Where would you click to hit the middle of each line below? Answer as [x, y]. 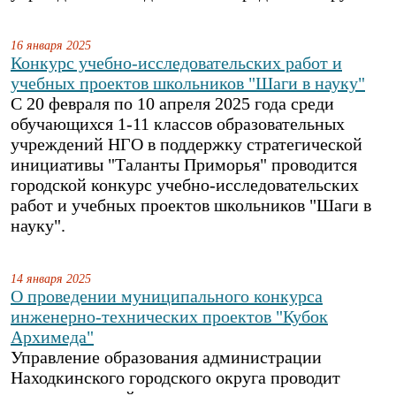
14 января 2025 [51, 278]
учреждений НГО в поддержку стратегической [187, 144]
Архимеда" [52, 337]
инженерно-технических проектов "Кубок [169, 316]
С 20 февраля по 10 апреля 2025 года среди [172, 103]
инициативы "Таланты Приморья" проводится [184, 164]
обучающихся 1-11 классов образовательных [178, 124]
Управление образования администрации [166, 357]
